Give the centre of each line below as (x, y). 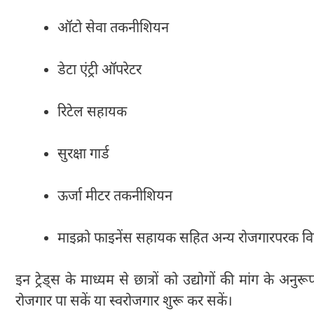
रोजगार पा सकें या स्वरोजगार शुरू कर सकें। (124, 302)
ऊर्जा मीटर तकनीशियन (115, 197)
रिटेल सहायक (92, 112)
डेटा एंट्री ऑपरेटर (100, 70)
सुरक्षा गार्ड (83, 155)
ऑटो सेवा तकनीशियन (113, 28)
